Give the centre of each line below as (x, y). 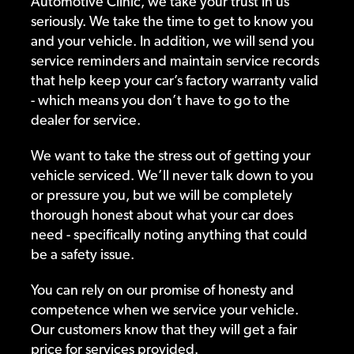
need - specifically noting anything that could (169, 235)
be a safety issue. (82, 254)
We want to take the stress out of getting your (170, 156)
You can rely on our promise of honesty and (162, 290)
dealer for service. (85, 120)
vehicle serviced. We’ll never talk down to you (172, 175)
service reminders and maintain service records (175, 61)
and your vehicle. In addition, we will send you (172, 41)
